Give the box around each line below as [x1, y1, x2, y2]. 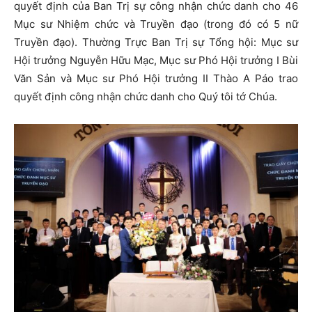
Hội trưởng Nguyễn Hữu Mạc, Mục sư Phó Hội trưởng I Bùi [14, 54, 298, 68]
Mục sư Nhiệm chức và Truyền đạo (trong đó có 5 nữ [14, 17, 298, 31]
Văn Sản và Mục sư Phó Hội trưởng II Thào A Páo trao [14, 72, 298, 86]
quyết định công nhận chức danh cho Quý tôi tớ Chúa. [14, 90, 277, 104]
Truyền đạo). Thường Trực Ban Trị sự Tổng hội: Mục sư [14, 36, 298, 49]
